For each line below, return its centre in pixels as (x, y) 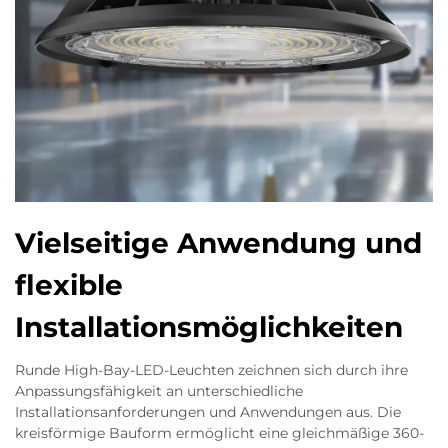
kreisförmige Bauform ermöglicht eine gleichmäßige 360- (219, 433)
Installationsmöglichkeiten (209, 327)
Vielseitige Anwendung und (218, 243)
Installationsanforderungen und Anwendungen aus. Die (208, 412)
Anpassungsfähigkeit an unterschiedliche (159, 391)
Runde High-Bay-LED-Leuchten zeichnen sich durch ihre (211, 370)
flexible (69, 285)
